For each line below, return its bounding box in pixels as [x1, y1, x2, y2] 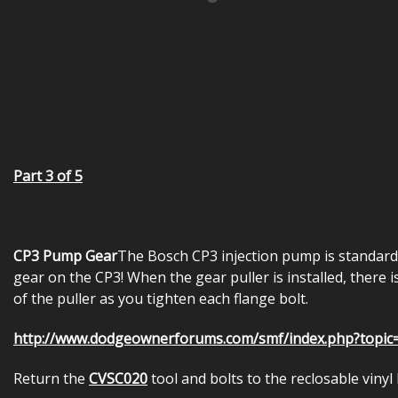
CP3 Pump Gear [13, 245, 117, 266]
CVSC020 [89, 368, 147, 388]
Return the [13, 368, 89, 388]
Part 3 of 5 [13, 165, 83, 186]
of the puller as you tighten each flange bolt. [13, 288, 308, 308]
